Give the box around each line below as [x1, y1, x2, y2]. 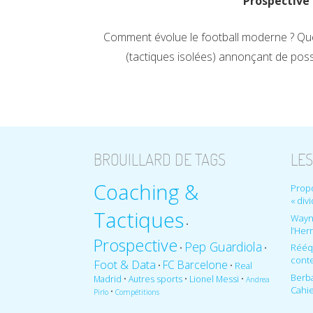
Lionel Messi [189, 272, 240, 285]
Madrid [94, 272, 122, 285]
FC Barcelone [163, 256, 228, 272]
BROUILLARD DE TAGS [94, 150, 226, 170]
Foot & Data [94, 256, 156, 272]
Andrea [246, 274, 270, 284]
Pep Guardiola [184, 238, 263, 255]
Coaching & [94, 177, 199, 206]
